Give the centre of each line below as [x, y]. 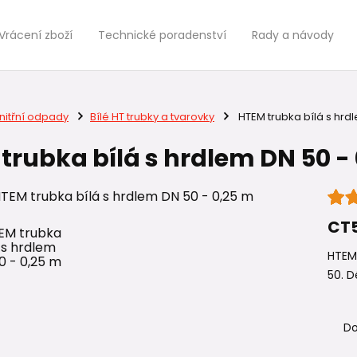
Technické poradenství [162, 35]
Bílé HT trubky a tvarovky [152, 117]
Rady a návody [293, 35]
